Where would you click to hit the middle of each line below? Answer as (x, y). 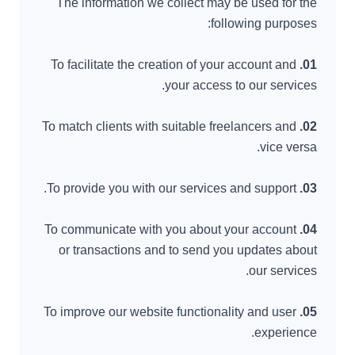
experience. (286, 332)
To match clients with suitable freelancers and (169, 126)
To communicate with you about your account (170, 229)
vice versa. (288, 147)
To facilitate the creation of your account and (174, 65)
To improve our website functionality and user (170, 312)
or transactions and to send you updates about (188, 250)
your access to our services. (241, 85)
